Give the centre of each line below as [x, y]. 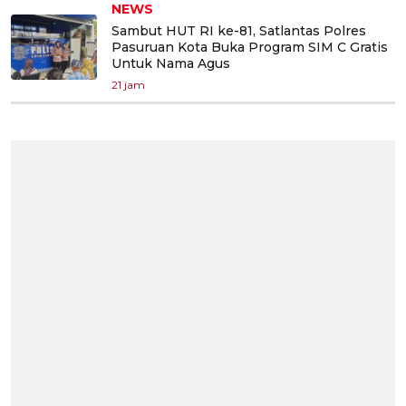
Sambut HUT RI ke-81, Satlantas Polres [239, 30]
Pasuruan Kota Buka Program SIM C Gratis [250, 47]
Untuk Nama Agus [171, 63]
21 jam [128, 84]
